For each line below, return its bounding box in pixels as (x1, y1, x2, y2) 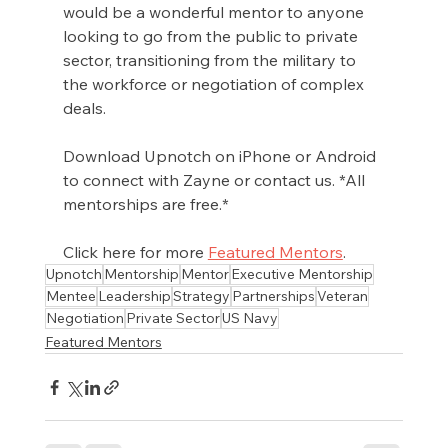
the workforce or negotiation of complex (62, 74, 368, 95)
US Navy (221, 309, 278, 328)
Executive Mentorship (230, 265, 373, 284)
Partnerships (231, 287, 315, 306)
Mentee (45, 287, 96, 306)
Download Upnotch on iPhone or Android (62, 146, 380, 167)
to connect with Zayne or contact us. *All (62, 170, 369, 191)
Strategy (172, 287, 230, 306)
